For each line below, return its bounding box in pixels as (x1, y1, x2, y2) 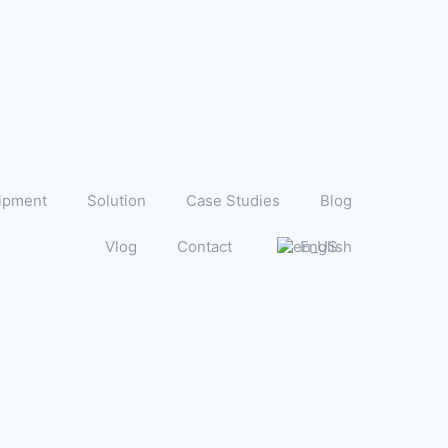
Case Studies (186, 191, 280, 210)
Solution (87, 191, 146, 210)
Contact (177, 237, 232, 256)
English (300, 237, 352, 256)
